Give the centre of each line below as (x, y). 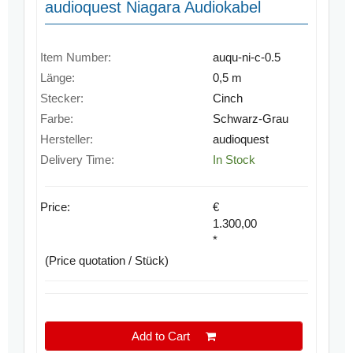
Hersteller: (67, 139)
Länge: (58, 78)
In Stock (234, 160)
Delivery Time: (78, 160)
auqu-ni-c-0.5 (246, 58)
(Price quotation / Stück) (107, 261)
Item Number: (76, 58)
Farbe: (57, 119)
